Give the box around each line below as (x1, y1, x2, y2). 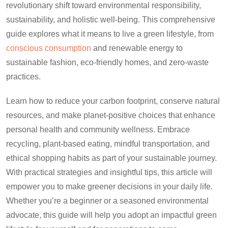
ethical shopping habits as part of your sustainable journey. (6, 153, 217, 162)
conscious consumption (6, 43, 91, 52)
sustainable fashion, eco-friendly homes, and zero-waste (6, 58, 209, 67)
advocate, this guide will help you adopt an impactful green (6, 210, 217, 219)
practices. (6, 72, 41, 81)
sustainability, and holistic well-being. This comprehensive (6, 15, 215, 24)
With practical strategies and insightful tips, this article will (6, 167, 212, 177)
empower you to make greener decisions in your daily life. (6, 182, 213, 191)
